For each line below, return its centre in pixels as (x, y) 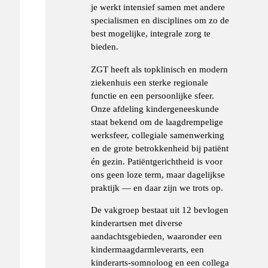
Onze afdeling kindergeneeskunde (155, 108)
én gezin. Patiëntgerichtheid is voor (157, 161)
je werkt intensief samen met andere (158, 7)
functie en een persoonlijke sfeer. (153, 95)
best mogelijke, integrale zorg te (151, 33)
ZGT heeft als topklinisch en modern (160, 69)
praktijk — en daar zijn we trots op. (157, 187)
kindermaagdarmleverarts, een (148, 249)
